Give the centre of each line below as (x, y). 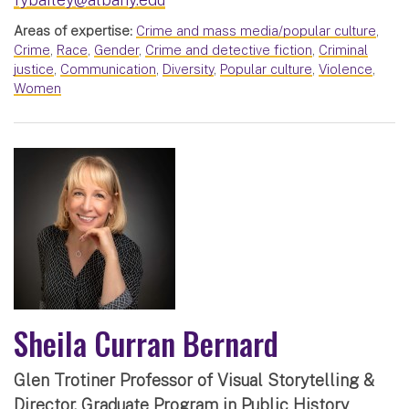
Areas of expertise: (73, 31)
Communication (108, 69)
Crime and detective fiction (229, 50)
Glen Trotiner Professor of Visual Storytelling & (194, 381)
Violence (346, 69)
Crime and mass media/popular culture (256, 31)
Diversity (188, 69)
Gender (116, 50)
